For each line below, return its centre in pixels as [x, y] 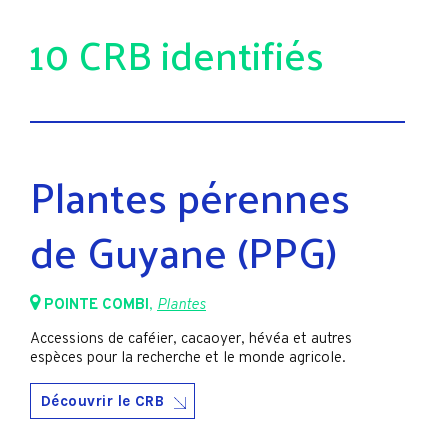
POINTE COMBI [96, 305]
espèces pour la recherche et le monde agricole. [188, 359]
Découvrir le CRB [103, 401]
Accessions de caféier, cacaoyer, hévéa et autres [191, 340]
